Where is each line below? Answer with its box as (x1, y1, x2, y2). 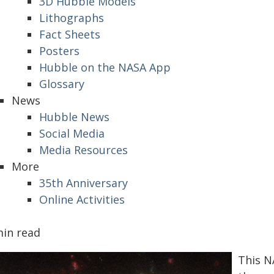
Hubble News (39, 109, 109, 124)
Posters (39, 43, 80, 58)
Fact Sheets (39, 27, 100, 42)
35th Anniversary (39, 176, 128, 190)
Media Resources (39, 143, 128, 157)
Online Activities (39, 192, 125, 207)
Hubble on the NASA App (39, 60, 171, 75)
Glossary (39, 76, 84, 91)
